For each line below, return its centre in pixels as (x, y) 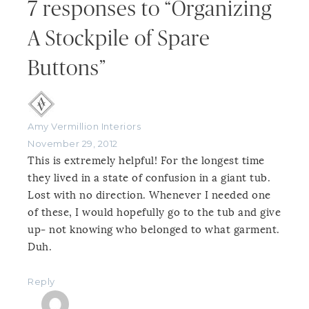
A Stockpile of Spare (119, 39)
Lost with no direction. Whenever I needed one (149, 196)
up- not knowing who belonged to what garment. (154, 230)
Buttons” (67, 69)
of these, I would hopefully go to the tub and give (154, 213)
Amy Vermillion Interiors (84, 127)
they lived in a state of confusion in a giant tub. (149, 178)
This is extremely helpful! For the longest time (146, 161)
